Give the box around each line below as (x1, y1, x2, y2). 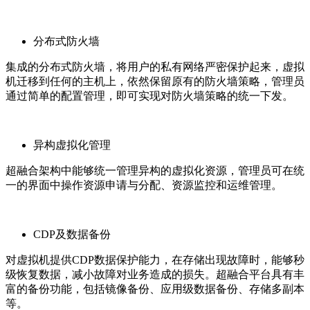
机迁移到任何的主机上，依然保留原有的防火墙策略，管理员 (6, 75, 304, 87)
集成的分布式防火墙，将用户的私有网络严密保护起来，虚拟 (6, 60, 304, 73)
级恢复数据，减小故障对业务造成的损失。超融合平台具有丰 (6, 268, 304, 280)
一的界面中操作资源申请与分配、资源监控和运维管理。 (6, 179, 282, 191)
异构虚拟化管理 (33, 138, 111, 151)
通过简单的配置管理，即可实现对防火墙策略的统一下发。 (6, 89, 293, 102)
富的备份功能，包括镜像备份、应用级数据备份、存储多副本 (6, 282, 304, 295)
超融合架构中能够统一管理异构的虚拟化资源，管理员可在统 (6, 164, 304, 176)
